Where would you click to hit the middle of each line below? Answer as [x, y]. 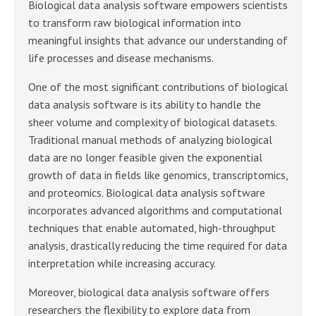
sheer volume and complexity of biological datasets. [152, 122]
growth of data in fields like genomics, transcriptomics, [158, 175]
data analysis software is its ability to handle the [145, 104]
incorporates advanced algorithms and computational [155, 210]
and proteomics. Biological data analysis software [147, 192]
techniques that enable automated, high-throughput [152, 227]
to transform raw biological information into [135, 22]
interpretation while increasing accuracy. [122, 263]
